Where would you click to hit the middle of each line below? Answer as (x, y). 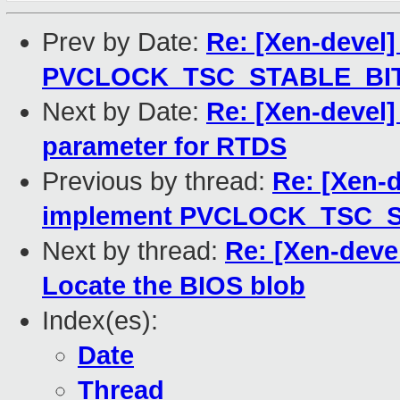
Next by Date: (124, 112)
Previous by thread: (157, 182)
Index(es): (100, 321)
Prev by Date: (124, 42)
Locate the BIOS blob (174, 286)
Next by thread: (133, 251)
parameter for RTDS (164, 147)
